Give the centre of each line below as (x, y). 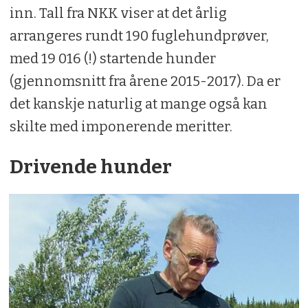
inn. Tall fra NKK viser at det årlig (118, 13)
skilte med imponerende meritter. (121, 126)
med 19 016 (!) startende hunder (112, 58)
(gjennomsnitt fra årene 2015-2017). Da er (145, 81)
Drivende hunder (90, 167)
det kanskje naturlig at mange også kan (138, 103)
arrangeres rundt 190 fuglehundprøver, (139, 35)
